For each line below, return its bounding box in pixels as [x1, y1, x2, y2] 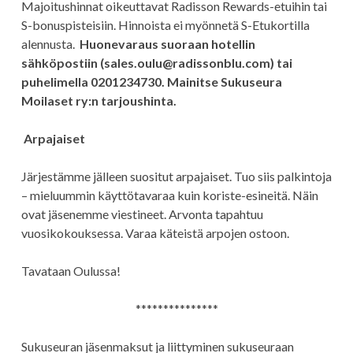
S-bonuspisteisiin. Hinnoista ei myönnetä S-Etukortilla [20, 17, 310, 32]
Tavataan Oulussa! [20, 263, 121, 278]
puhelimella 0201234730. [20, 74, 165, 89]
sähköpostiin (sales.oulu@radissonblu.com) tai [20, 55, 292, 70]
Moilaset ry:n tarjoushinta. [20, 93, 176, 108]
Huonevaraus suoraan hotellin [79, 36, 255, 51]
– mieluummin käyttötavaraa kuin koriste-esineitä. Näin [20, 188, 318, 203]
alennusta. [20, 36, 80, 51]
